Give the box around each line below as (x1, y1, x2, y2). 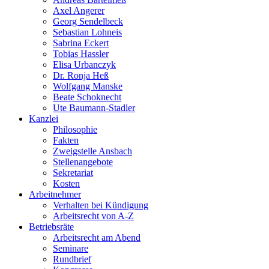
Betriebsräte (29, 221, 74, 232)
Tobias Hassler (53, 48, 109, 59)
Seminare (53, 243, 88, 253)
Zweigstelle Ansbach (53, 145, 132, 156)
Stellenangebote (53, 156, 113, 167)
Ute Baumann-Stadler (53, 102, 135, 113)
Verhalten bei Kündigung (53, 199, 148, 210)
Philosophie (53, 124, 97, 134)
